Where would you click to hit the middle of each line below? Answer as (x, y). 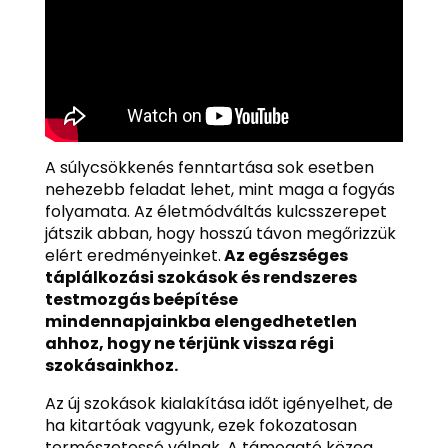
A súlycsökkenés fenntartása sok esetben (209, 168)
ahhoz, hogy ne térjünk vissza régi (189, 344)
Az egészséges (284, 256)
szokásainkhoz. (111, 366)
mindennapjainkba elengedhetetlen (200, 322)
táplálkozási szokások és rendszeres (200, 278)
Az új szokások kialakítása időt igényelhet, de (218, 404)
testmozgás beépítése (141, 300)
